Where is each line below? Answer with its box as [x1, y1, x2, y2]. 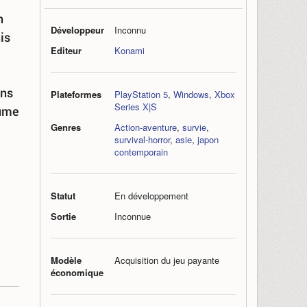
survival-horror [114, 133, 170, 146]
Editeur [51, 44, 82, 57]
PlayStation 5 [114, 88, 168, 101]
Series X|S [114, 100, 157, 113]
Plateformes [51, 88, 101, 101]
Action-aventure [114, 121, 177, 134]
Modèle [51, 254, 82, 267]
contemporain [114, 145, 168, 158]
